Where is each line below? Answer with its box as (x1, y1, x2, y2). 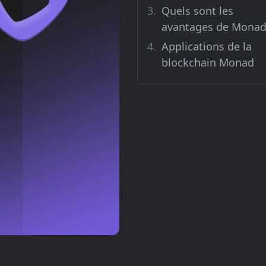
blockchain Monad (161, 55, 254, 69)
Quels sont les (161, 4, 233, 18)
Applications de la (161, 39, 252, 53)
